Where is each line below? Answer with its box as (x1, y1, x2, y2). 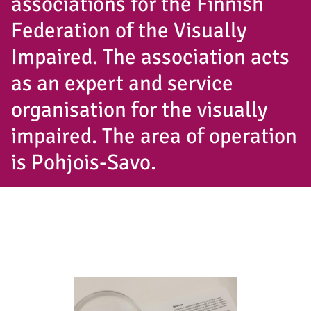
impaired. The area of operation (11, 122, 297, 149)
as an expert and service (11, 69, 233, 96)
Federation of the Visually (11, 17, 246, 44)
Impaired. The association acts (11, 43, 289, 70)
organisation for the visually (11, 96, 267, 123)
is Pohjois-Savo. (11, 149, 156, 176)
